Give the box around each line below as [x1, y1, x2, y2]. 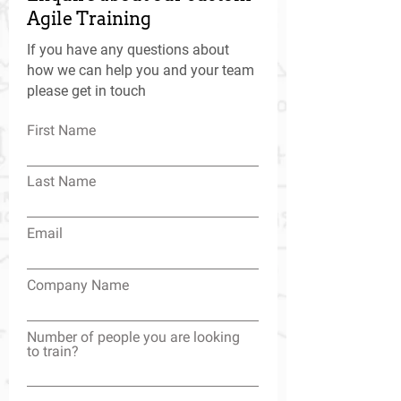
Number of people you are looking [27, 328, 240, 346]
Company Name [27, 277, 129, 294]
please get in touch [27, 82, 146, 99]
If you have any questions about [27, 41, 229, 58]
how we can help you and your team [27, 62, 254, 79]
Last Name [27, 173, 96, 190]
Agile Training [27, 8, 151, 30]
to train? [27, 343, 79, 360]
